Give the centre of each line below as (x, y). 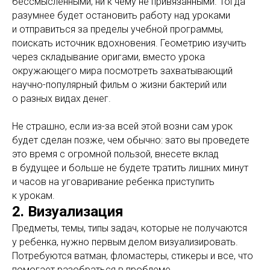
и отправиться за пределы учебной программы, (118, 30)
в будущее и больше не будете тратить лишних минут (130, 168)
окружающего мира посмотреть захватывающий (122, 71)
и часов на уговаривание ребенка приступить (113, 182)
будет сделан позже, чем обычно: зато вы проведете (131, 140)
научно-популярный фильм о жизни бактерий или (119, 85)
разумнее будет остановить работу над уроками (121, 16)
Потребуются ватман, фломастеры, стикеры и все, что (133, 256)
